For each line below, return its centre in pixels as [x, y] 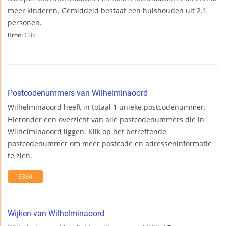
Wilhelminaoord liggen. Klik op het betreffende [87, 132]
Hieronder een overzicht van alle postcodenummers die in [106, 120]
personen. [25, 23]
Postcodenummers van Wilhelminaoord [78, 93]
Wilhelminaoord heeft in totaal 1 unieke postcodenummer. [107, 107]
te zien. [20, 156]
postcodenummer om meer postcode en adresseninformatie [110, 144]
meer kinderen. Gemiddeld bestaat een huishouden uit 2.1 [107, 11]
